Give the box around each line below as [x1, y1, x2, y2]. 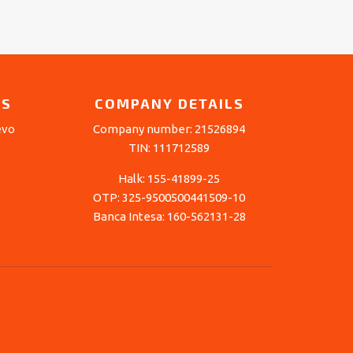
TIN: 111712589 [128, 141, 210, 154]
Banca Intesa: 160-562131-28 [92, 210, 246, 223]
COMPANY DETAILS [94, 95, 244, 112]
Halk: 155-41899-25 [118, 172, 221, 185]
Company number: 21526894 [93, 122, 246, 136]
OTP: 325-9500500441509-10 [93, 191, 246, 204]
